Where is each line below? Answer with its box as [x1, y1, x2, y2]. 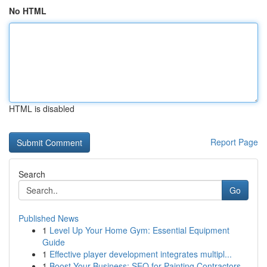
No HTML [9, 5, 46, 17]
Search [18, 168, 45, 180]
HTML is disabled [9, 103, 74, 114]
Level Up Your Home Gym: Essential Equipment [49, 224, 229, 236]
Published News [18, 212, 79, 224]
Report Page [210, 136, 258, 148]
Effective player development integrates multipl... [49, 248, 232, 260]
